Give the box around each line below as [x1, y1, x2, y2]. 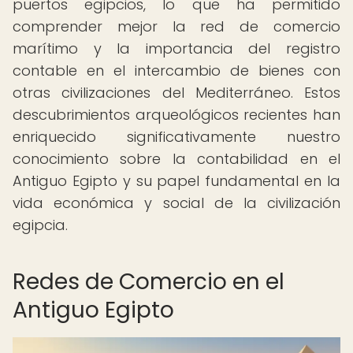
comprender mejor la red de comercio [13, 17, 340, 36]
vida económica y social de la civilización [13, 193, 340, 213]
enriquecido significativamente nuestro [13, 127, 340, 147]
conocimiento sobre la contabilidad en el [13, 149, 340, 169]
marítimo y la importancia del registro [13, 39, 340, 58]
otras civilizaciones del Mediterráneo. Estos [13, 83, 340, 102]
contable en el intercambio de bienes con [13, 61, 340, 80]
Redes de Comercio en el [13, 266, 284, 297]
